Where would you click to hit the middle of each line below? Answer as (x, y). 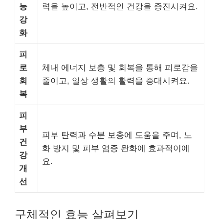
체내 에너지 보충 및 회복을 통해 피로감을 (120, 68)
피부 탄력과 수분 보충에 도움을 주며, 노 (117, 135)
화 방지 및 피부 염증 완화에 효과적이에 (116, 148)
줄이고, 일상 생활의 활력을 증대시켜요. (116, 81)
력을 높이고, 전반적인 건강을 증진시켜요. (120, 7)
